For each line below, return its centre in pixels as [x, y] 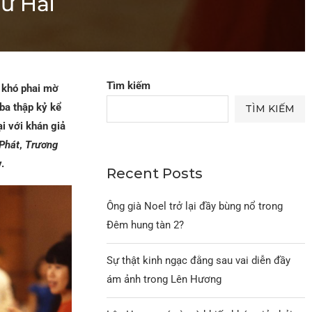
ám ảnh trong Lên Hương [164, 279]
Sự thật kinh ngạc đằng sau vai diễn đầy [199, 260]
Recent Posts [155, 173]
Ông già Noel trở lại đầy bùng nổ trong [195, 206]
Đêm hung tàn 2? [146, 225]
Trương [41, 145]
